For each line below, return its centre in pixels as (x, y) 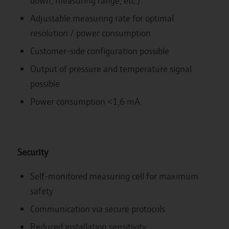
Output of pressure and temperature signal (111, 69)
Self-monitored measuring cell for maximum (114, 176)
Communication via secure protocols (97, 208)
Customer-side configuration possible (99, 51)
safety (41, 190)
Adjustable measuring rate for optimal (102, 18)
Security (32, 151)
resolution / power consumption (90, 33)
